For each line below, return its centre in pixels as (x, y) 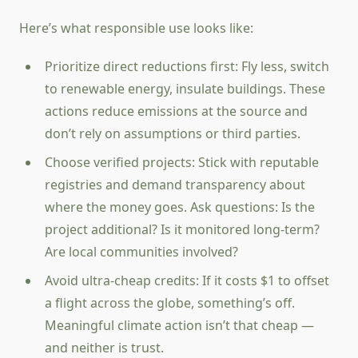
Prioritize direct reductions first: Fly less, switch (187, 67)
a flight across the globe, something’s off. (170, 303)
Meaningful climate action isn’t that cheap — (179, 326)
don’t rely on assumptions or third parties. (173, 134)
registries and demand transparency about (175, 185)
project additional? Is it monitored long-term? (182, 230)
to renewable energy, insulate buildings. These (185, 89)
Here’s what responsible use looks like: (136, 28)
